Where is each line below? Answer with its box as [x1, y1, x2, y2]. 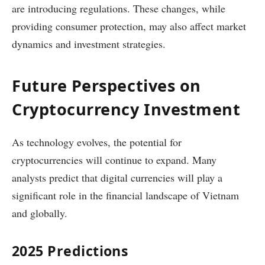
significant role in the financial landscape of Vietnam [12, 188, 239, 203]
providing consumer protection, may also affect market [12, 18, 246, 33]
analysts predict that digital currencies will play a [12, 170, 222, 185]
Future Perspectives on [12, 75, 201, 97]
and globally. [12, 206, 67, 221]
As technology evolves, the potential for [12, 135, 182, 150]
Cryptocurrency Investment [12, 98, 241, 121]
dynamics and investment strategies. [12, 36, 166, 51]
